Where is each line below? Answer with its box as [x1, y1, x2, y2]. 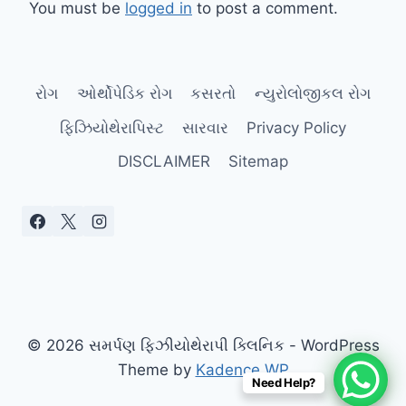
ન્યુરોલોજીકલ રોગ [254, 84, 371, 103]
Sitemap [228, 151, 289, 170]
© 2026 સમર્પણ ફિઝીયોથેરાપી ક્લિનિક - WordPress [26, 336, 380, 354]
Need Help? [251, 375, 315, 390]
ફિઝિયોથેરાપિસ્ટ [59, 118, 164, 137]
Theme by [117, 361, 196, 379]
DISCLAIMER [117, 151, 210, 170]
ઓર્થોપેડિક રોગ [76, 84, 172, 103]
